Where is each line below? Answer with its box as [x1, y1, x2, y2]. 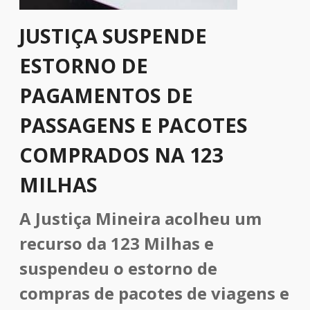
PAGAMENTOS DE [19, 82, 193, 109]
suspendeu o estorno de [19, 257, 217, 280]
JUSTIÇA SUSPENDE [19, 22, 207, 49]
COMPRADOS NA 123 [19, 141, 223, 168]
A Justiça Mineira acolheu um [19, 207, 262, 230]
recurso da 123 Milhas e [19, 232, 214, 255]
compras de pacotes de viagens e [19, 282, 289, 304]
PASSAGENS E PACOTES [19, 111, 248, 138]
